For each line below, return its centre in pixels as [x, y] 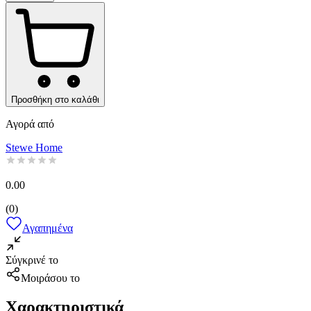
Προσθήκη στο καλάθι [55, 99]
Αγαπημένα [48, 228]
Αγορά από [30, 124]
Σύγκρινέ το [32, 260]
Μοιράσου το [50, 278]
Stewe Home [34, 147]
